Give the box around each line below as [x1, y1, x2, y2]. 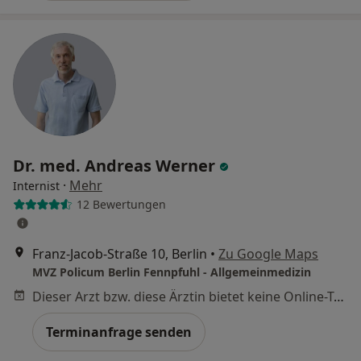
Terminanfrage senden [46, 322, 192, 341]
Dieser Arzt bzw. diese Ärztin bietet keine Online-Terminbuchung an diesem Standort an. [334, 287, 344, 305]
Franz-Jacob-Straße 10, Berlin [32, 244, 207, 263]
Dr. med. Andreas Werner [13, 154, 219, 176]
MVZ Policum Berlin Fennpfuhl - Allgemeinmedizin [32, 263, 311, 280]
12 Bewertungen [76, 197, 166, 212]
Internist [13, 177, 60, 193]
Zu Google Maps [218, 244, 318, 263]
